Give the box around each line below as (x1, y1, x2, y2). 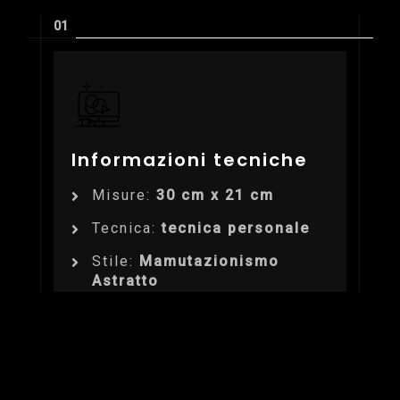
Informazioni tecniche (71, 146, 308, 172)
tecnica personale (162, 219, 310, 237)
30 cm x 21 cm (156, 186, 274, 204)
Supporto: (92, 304, 173, 322)
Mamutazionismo (139, 252, 279, 270)
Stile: (92, 252, 139, 270)
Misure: (92, 186, 156, 204)
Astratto (92, 271, 159, 289)
